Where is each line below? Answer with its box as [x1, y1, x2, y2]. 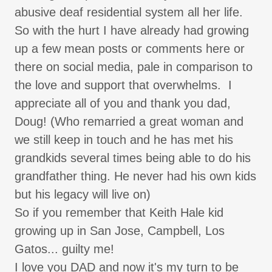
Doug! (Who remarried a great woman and [15, 115, 243, 129]
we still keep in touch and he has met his [15, 133, 233, 147]
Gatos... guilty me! [15, 242, 114, 256]
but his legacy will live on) [15, 188, 151, 202]
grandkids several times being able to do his [15, 151, 251, 165]
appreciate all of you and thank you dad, [15, 97, 231, 110]
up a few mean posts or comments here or [15, 42, 245, 56]
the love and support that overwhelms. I [15, 78, 232, 92]
